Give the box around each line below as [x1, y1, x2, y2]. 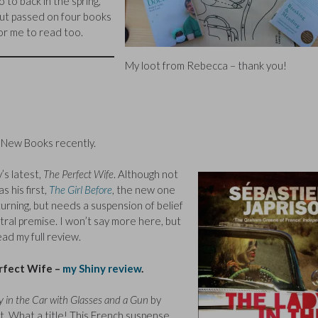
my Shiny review [62, 261, 141, 275]
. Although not [114, 168, 178, 181]
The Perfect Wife [43, 168, 114, 181]
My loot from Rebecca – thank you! [125, 58, 287, 72]
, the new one [112, 183, 175, 197]
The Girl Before [49, 183, 112, 197]
